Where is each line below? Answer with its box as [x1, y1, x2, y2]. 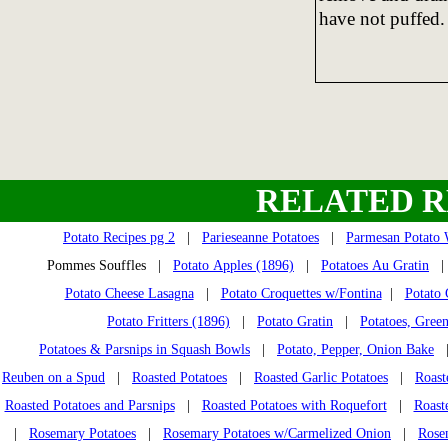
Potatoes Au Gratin [321, 257, 429, 273]
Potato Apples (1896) [173, 257, 294, 273]
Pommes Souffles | [47, 257, 173, 273]
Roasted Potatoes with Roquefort [201, 397, 387, 413]
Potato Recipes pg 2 [63, 229, 175, 245]
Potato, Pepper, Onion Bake [277, 341, 434, 357]
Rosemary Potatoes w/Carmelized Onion [163, 425, 391, 441]
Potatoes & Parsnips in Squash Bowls [39, 341, 250, 357]
